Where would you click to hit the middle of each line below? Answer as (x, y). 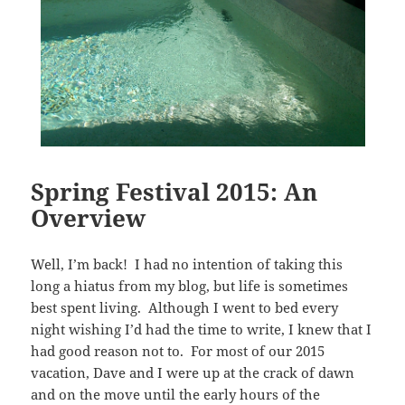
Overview (89, 218)
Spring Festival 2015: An (174, 192)
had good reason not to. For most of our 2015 (178, 351)
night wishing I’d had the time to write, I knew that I (202, 330)
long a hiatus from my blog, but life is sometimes (190, 286)
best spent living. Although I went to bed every (185, 308)
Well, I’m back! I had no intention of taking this (187, 264)
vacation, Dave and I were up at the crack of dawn (193, 373)
